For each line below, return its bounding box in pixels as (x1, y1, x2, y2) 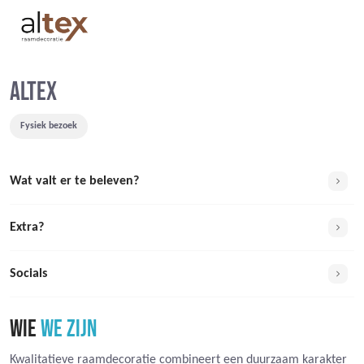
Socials (10, 266, 47, 280)
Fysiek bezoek (19, 120, 77, 131)
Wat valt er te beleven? (10, 174, 139, 188)
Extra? (10, 220, 44, 234)
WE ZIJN (41, 314, 97, 344)
